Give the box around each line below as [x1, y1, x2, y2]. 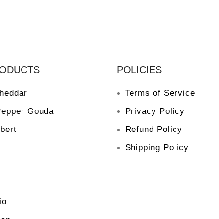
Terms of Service [125, 88, 195, 98]
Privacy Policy [125, 106, 185, 116]
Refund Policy [125, 124, 182, 134]
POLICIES [117, 64, 162, 75]
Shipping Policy [125, 142, 189, 152]
